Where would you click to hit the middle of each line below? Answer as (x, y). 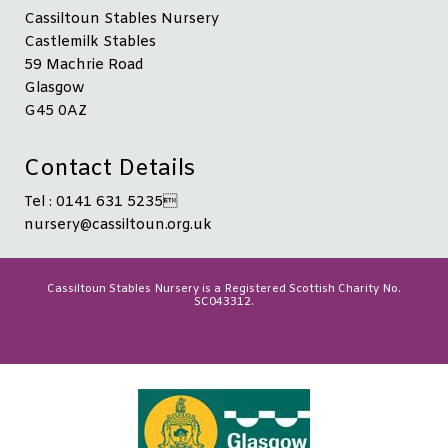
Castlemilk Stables (90, 42)
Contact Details (109, 169)
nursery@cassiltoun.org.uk (118, 226)
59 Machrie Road (84, 65)
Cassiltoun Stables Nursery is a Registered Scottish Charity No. (224, 290)
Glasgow (54, 88)
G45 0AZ (55, 111)
